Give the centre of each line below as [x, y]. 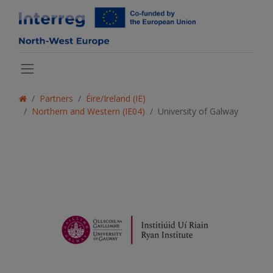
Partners [56, 99]
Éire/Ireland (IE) [116, 99]
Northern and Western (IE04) [88, 112]
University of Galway [198, 112]
